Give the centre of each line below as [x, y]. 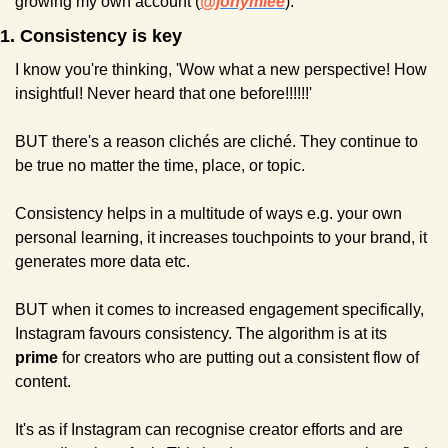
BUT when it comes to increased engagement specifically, [219, 310]
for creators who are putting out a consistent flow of [240, 358]
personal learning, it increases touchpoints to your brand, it [221, 238]
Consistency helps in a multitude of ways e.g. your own [208, 214]
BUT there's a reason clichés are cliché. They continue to [216, 142]
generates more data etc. [102, 262]
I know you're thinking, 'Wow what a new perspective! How [221, 70]
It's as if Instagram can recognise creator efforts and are [209, 430]
